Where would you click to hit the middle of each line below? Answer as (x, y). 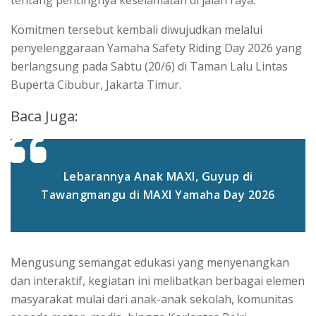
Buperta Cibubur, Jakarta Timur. (96, 84)
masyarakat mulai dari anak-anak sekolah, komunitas (152, 299)
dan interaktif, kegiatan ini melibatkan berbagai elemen (158, 280)
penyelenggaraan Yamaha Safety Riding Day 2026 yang (156, 48)
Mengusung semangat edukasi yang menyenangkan (150, 262)
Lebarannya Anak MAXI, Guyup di (158, 176)
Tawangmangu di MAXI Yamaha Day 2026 (158, 194)
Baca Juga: (44, 116)
